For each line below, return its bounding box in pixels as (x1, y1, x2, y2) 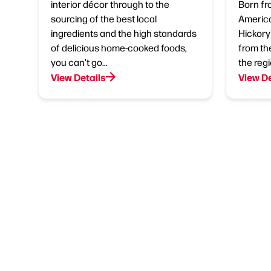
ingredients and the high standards (51, 27, 197, 39)
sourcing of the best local (51, 12, 157, 25)
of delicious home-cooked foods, (51, 41, 187, 54)
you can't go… (51, 56, 108, 68)
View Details (51, 70, 106, 83)
